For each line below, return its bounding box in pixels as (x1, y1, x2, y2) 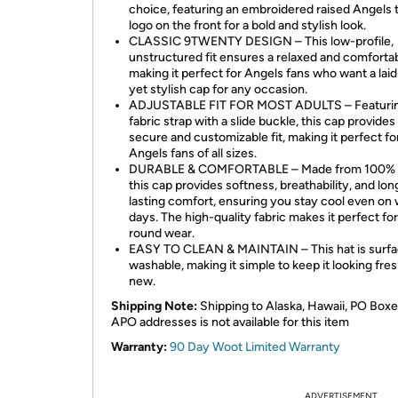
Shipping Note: (111, 298, 197, 314)
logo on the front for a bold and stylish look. (129, 18, 366, 33)
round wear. (129, 226, 195, 241)
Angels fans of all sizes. (129, 146, 257, 161)
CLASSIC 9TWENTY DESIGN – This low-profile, (129, 34, 394, 49)
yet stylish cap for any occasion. (129, 82, 307, 97)
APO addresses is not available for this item (111, 314, 349, 330)
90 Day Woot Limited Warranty (170, 339, 340, 354)
